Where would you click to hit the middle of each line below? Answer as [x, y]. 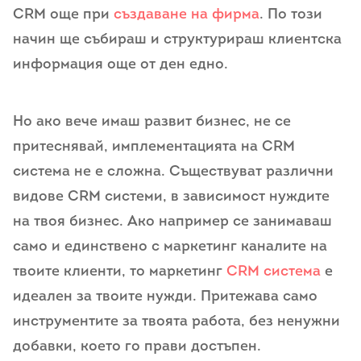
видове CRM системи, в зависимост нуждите [171, 197]
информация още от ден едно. [120, 64]
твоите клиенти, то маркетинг [120, 272]
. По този [291, 15]
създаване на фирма [187, 15]
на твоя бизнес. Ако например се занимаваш [172, 222]
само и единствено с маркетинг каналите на [170, 247]
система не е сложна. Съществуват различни [173, 172]
